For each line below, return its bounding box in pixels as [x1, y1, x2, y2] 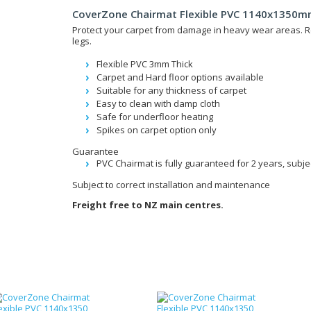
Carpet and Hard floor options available [96, 71, 264, 83]
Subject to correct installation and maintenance [72, 178, 270, 191]
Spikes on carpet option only [96, 124, 217, 136]
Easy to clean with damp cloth [96, 97, 220, 110]
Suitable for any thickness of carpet [96, 84, 246, 96]
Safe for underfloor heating [96, 110, 213, 123]
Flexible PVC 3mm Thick [96, 58, 193, 70]
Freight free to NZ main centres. [72, 199, 224, 211]
